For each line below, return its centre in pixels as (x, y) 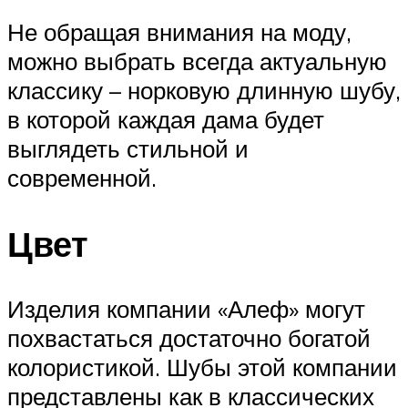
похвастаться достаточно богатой (189, 338)
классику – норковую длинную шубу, (204, 90)
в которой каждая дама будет (166, 119)
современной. (82, 177)
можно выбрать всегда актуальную (197, 61)
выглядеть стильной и (128, 148)
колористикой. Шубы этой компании (202, 367)
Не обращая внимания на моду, (179, 31)
